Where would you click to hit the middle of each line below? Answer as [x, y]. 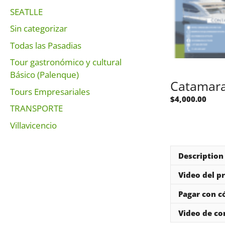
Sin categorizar [39, 28]
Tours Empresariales [50, 91]
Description [201, 155]
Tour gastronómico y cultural [66, 62]
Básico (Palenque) [44, 75]
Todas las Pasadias [46, 45]
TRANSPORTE [36, 108]
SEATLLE [26, 12]
